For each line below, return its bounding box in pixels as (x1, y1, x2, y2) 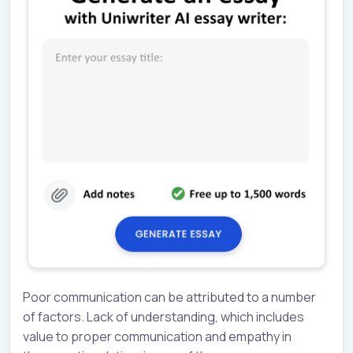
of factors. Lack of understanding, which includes (23, 307, 304, 325)
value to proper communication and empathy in (23, 327, 292, 345)
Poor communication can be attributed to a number (23, 288, 316, 306)
